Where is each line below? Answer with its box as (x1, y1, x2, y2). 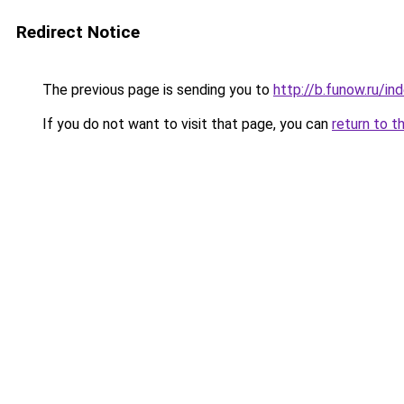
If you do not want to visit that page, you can (39, 115, 332, 133)
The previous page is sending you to (39, 81, 273, 98)
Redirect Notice (16, 22, 140, 42)
